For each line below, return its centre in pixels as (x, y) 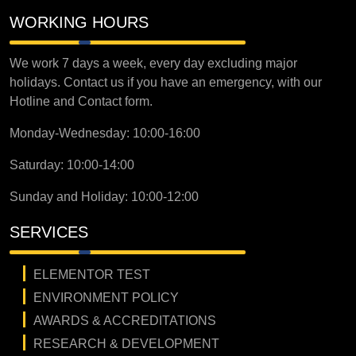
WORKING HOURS (79, 22)
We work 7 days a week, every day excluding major (153, 63)
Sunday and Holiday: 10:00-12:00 (104, 197)
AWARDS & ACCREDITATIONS (125, 321)
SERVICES (49, 232)
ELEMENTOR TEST (92, 275)
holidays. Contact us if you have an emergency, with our (166, 82)
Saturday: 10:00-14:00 (72, 165)
